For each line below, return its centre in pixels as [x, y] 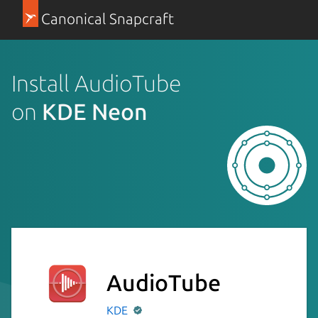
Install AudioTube [96, 83]
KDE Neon [95, 111]
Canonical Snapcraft [107, 19]
